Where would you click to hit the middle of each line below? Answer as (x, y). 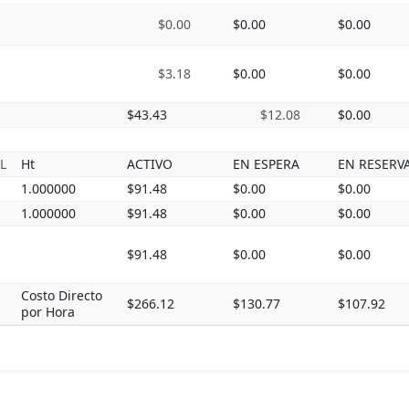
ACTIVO (150, 164)
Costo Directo (62, 295)
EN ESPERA (266, 164)
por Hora (48, 312)
